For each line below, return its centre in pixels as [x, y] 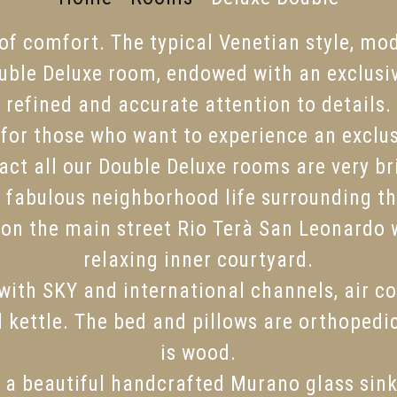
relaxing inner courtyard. [198, 259]
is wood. [198, 352]
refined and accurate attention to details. [198, 104]
